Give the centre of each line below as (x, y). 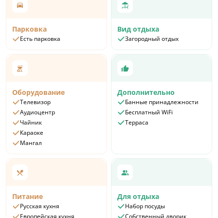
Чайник (31, 123)
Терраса (137, 123)
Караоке (32, 133)
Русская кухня (40, 206)
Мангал (31, 143)
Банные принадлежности (162, 102)
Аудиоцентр (37, 112)
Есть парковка (40, 39)
